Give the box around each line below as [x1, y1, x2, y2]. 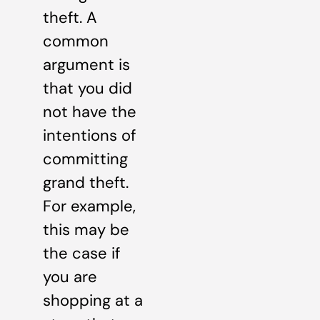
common [43, 30, 109, 51]
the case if [43, 242, 120, 264]
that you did [43, 77, 132, 99]
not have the [43, 101, 136, 122]
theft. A [43, 6, 97, 28]
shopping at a [43, 289, 143, 311]
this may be [43, 219, 129, 240]
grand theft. [43, 171, 129, 193]
